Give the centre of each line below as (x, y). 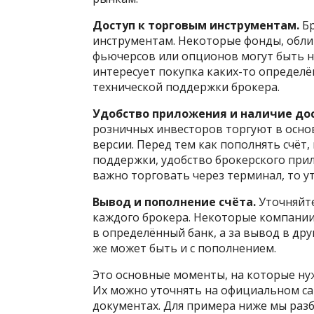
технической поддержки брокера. (186, 87)
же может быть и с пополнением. (184, 248)
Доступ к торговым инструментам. (196, 26)
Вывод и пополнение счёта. (174, 202)
